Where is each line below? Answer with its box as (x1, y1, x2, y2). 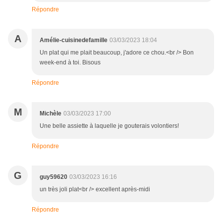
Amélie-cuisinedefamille (40, 37, 108, 44)
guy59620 (40, 173, 67, 181)
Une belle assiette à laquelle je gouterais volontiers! (40, 122, 179, 130)
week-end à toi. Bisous (40, 59, 101, 66)
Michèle (40, 110, 61, 117)
